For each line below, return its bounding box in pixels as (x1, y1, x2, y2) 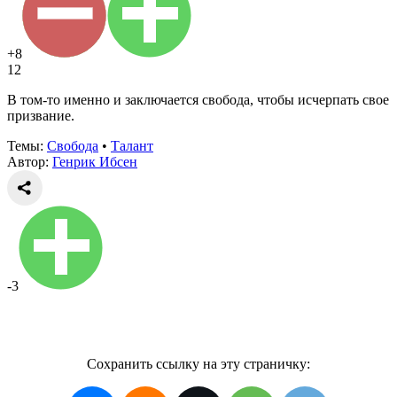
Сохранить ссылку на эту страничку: (87, 355, 310, 371)
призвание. (7, 107, 74, 123)
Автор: (7, 153, 52, 169)
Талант (111, 137, 153, 153)
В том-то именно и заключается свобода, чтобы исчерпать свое (7, 91, 389, 107)
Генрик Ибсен (52, 153, 137, 169)
